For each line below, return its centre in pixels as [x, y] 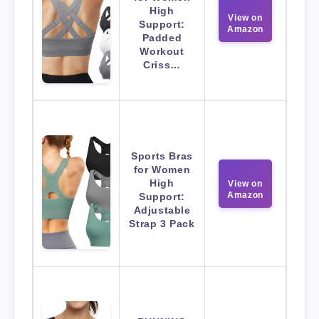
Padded [162, 38]
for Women [162, 170]
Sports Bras [162, 156]
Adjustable [162, 210]
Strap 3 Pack [162, 224]
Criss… [162, 65]
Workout [162, 52]
